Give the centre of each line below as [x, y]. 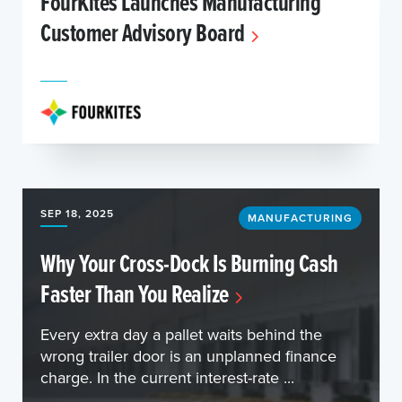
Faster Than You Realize [135, 293]
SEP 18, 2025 [77, 213]
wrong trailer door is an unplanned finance [188, 356]
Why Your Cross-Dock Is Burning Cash [189, 263]
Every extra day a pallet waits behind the [181, 334]
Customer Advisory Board [143, 32]
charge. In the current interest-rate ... [167, 377]
